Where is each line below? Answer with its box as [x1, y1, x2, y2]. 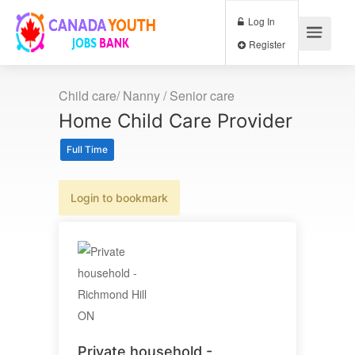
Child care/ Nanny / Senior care [59, 86, 235, 105]
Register [290, 43, 336, 59]
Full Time [67, 143, 108, 155]
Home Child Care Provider [59, 109, 292, 132]
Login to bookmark [71, 191, 168, 204]
